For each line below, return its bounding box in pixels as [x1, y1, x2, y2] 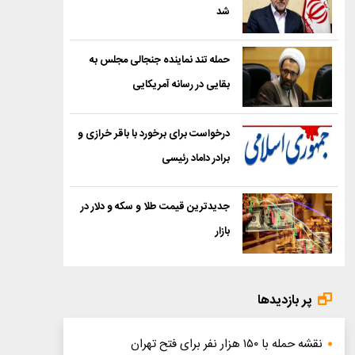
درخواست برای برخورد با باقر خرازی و [77, 124, 230, 143]
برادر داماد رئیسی [161, 149, 230, 167]
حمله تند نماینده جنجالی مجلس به [89, 52, 230, 69]
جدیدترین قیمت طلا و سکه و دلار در [80, 198, 230, 216]
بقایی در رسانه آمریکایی [132, 76, 230, 94]
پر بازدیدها [257, 289, 315, 311]
